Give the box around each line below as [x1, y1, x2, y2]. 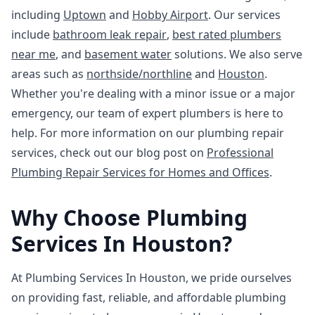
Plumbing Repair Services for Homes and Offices [11, 165, 269, 180]
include [11, 27, 53, 42]
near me [11, 46, 56, 62]
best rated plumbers [172, 27, 281, 42]
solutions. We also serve [172, 46, 302, 62]
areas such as [11, 66, 86, 82]
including [11, 7, 63, 22]
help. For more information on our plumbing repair [11, 125, 284, 141]
